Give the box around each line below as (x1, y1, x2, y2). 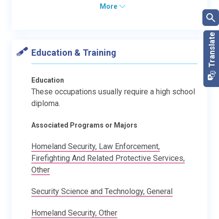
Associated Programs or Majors (31, 121, 137, 129)
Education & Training (31, 47, 116, 58)
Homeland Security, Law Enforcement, (31, 142, 160, 151)
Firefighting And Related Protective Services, (31, 153, 185, 163)
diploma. (31, 99, 60, 108)
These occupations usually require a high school (31, 87, 195, 96)
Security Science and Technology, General (31, 187, 173, 196)
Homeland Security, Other (31, 208, 117, 218)
